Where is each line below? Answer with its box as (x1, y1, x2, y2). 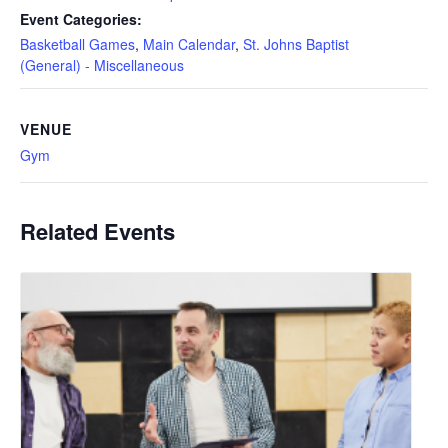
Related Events (20, 214, 175, 247)
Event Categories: (20, 8, 142, 29)
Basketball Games (20, 33, 135, 54)
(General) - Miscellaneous (20, 54, 184, 75)
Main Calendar (143, 33, 235, 54)
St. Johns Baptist (243, 33, 349, 54)
